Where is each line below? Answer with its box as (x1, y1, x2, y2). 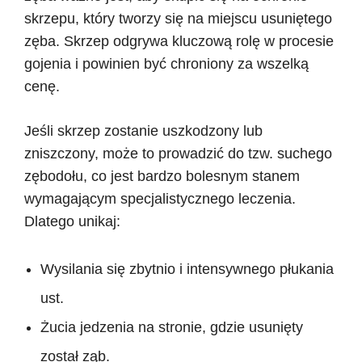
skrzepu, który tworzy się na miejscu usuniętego (24, 10, 332, 27)
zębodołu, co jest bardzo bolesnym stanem (24, 167, 300, 184)
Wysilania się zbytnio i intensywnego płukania (40, 260, 334, 277)
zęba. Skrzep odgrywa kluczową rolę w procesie (24, 32, 334, 49)
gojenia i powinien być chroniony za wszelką (24, 55, 309, 72)
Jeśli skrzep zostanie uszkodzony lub (24, 122, 263, 139)
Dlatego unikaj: (24, 213, 120, 229)
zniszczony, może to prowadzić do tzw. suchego (24, 145, 332, 162)
